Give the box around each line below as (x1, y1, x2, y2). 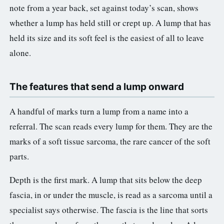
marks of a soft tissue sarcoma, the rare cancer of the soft (9, 135, 210, 147)
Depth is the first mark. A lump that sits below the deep (9, 173, 202, 185)
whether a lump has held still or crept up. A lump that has (9, 16, 211, 28)
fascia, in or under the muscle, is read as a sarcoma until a (9, 188, 212, 200)
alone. (9, 46, 31, 58)
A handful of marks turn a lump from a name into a (9, 105, 188, 117)
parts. (9, 150, 29, 162)
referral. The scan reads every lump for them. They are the (9, 120, 212, 132)
